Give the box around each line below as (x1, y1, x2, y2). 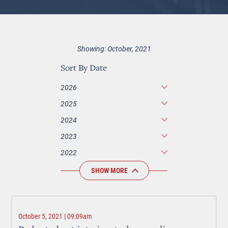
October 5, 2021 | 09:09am (18, 212, 93, 220)
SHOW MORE (91, 166, 128, 175)
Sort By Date (61, 64, 107, 73)
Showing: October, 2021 (77, 44, 151, 53)
